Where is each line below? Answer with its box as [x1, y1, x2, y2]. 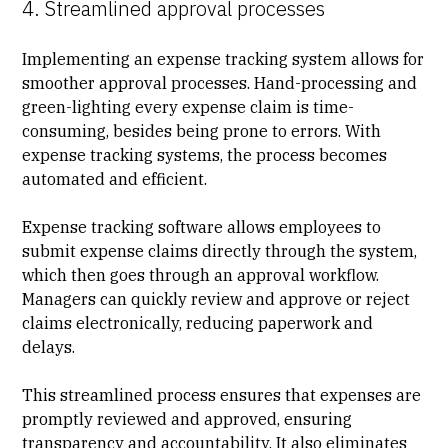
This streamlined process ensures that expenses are [22, 384, 422, 405]
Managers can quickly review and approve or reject [22, 288, 411, 309]
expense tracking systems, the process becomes [22, 144, 388, 165]
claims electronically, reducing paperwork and [22, 312, 374, 333]
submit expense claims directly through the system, [22, 240, 418, 261]
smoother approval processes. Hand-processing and [22, 72, 418, 93]
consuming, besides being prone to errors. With [22, 120, 382, 141]
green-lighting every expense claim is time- [22, 96, 355, 117]
